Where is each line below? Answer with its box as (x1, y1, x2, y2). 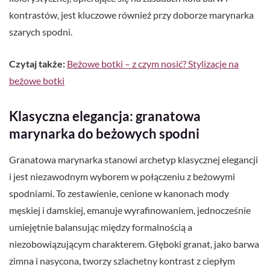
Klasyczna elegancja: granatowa (9, 108, 201, 125)
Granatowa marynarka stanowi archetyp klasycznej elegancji (9, 154, 258, 166)
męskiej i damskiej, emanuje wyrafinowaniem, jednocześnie (9, 204, 251, 216)
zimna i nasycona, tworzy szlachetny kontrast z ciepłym (9, 255, 235, 267)
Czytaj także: (9, 58, 65, 70)
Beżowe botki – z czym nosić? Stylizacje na (67, 58, 239, 70)
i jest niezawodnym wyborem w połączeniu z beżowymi (9, 171, 235, 183)
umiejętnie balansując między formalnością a (9, 221, 192, 233)
